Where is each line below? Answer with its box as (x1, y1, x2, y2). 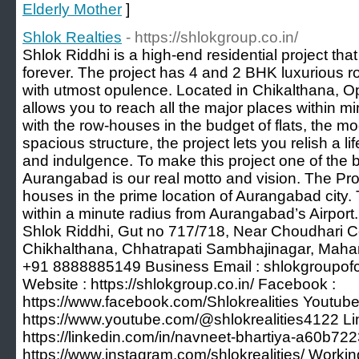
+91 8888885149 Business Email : (22, 258, 264, 275)
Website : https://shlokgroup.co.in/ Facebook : (22, 276, 336, 292)
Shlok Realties (22, 29, 122, 46)
